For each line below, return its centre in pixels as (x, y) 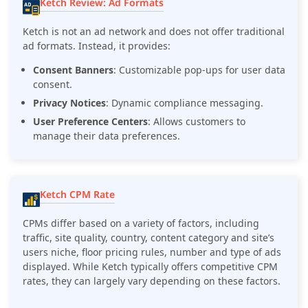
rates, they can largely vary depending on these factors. (152, 280)
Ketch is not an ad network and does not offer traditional (154, 31)
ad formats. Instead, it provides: (97, 45)
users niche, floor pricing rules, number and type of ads (152, 252)
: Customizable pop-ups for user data (199, 69)
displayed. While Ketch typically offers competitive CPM (150, 266)
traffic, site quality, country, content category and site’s (148, 237)
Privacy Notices (69, 102)
